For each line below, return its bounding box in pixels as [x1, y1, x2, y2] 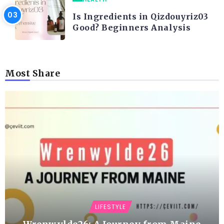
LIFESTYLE [94, 202, 126, 211]
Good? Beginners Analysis [72, 22, 190, 33]
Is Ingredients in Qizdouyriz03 [72, 11, 208, 22]
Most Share [5, 68, 60, 79]
